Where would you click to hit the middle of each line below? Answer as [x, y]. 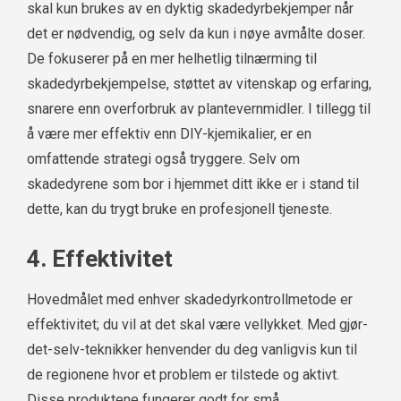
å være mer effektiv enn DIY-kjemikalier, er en [169, 134]
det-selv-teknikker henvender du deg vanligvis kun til [192, 350]
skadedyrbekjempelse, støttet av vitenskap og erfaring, [199, 84]
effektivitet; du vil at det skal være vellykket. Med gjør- [197, 325]
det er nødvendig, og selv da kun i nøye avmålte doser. [196, 34]
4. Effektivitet [100, 259]
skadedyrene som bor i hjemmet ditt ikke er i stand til [193, 184]
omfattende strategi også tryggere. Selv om [163, 159]
